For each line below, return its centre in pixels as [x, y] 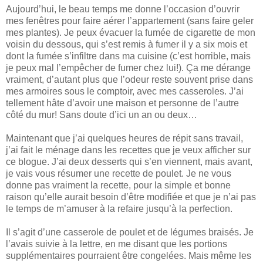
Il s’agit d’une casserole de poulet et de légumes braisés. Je [130, 232]
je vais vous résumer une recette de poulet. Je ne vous [119, 173]
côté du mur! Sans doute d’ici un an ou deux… [102, 114]
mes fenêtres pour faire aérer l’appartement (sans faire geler [130, 21]
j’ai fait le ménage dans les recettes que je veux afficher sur [128, 150]
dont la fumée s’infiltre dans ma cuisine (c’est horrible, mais [128, 56]
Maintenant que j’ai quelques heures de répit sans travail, [124, 138]
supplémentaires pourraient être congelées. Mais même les [129, 255]
